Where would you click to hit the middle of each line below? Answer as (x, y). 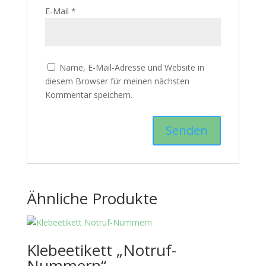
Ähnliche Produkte (92, 198)
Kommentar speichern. (88, 95)
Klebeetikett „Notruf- (101, 250)
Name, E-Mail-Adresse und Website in (132, 67)
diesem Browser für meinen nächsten (117, 81)
